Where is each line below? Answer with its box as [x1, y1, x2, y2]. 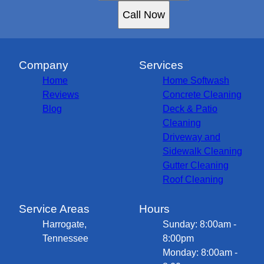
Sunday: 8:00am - [163, 219, 236, 229]
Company [19, 58, 68, 71]
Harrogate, [42, 219, 87, 229]
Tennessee [42, 233, 88, 243]
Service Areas [19, 202, 90, 215]
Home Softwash [163, 75, 229, 85]
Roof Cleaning [163, 174, 223, 184]
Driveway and [163, 131, 220, 142]
